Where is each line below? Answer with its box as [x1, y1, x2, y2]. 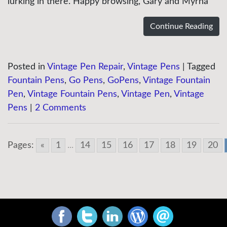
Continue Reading [150, 22, 213, 30]
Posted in [8, 62, 47, 71]
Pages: [8, 141, 34, 150]
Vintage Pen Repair [47, 62, 123, 71]
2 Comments [35, 103, 86, 112]
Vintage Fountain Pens [27, 90, 117, 99]
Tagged [187, 62, 215, 71]
